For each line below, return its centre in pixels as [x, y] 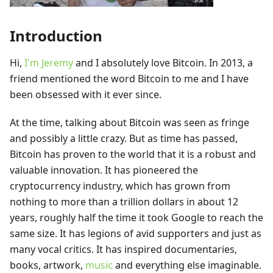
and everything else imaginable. [187, 265]
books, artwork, [48, 265]
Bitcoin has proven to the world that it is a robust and [133, 154]
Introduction [56, 36]
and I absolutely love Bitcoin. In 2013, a [163, 63]
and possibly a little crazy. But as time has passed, [124, 138]
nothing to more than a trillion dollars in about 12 [124, 202]
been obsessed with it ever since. [86, 94]
